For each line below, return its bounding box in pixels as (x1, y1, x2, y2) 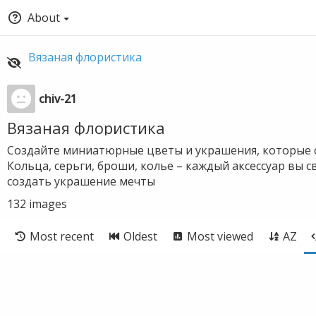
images (29, 196, 67, 212)
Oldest (123, 229, 157, 244)
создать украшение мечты (7, 174, 155, 189)
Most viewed (187, 229, 253, 244)
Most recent (30, 229, 94, 244)
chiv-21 (39, 91, 77, 107)
